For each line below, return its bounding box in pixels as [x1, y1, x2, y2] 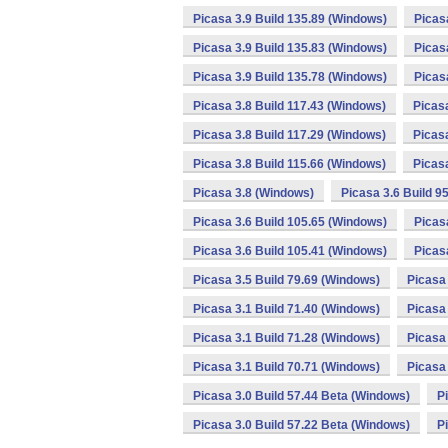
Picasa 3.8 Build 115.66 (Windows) [193, 157, 386, 171]
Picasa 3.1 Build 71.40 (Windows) [193, 302, 380, 316]
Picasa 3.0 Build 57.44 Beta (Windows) [193, 389, 410, 403]
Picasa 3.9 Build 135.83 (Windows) [193, 41, 387, 55]
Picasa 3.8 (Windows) [193, 186, 314, 200]
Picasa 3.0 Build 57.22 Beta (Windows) [193, 418, 410, 432]
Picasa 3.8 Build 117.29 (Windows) [193, 128, 386, 142]
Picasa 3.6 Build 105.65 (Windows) [193, 215, 387, 229]
